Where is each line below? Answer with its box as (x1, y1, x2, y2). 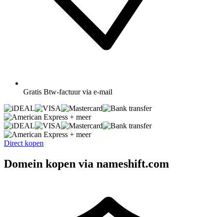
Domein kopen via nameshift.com (4, 157, 169, 170)
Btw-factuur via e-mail (44, 87, 112, 96)
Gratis (23, 87, 42, 96)
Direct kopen (4, 139, 44, 147)
